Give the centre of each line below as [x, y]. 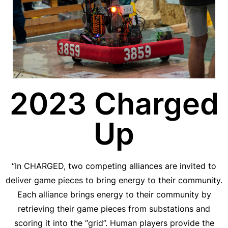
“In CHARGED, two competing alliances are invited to [114, 166]
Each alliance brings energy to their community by [114, 194]
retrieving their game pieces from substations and [114, 208]
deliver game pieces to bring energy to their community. [114, 180]
